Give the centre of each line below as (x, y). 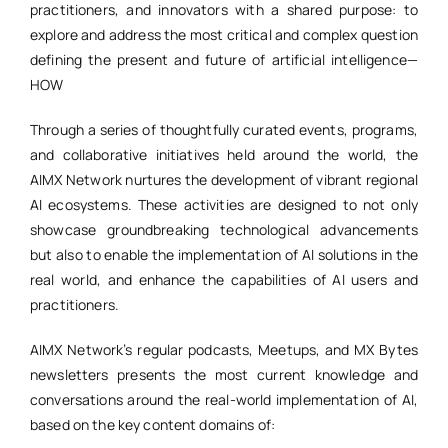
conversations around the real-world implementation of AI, (224, 400)
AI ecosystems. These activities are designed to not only (224, 205)
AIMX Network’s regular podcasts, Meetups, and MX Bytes (224, 350)
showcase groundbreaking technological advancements (224, 230)
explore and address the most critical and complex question (224, 35)
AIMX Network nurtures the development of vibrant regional (224, 180)
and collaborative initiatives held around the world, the (224, 155)
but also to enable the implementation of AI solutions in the (224, 255)
